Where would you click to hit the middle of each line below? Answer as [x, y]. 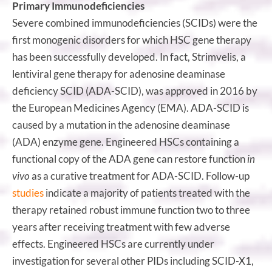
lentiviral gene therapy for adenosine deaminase [119, 73]
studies [28, 192]
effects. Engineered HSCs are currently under [113, 243]
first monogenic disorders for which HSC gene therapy [132, 39]
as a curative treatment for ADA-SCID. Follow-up [140, 175]
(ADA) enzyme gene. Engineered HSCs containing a [126, 141]
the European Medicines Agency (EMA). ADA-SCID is [131, 107]
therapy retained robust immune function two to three [131, 209]
